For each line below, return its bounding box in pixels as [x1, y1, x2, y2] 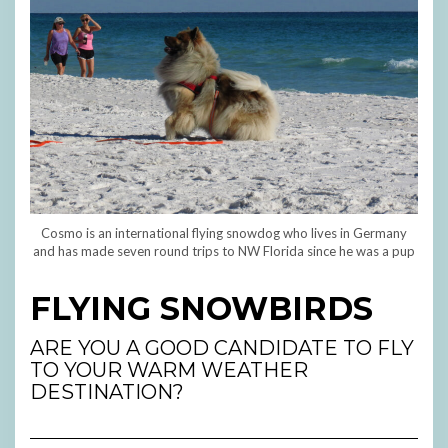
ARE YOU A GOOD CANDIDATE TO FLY [30, 336, 414, 361]
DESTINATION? [30, 380, 184, 405]
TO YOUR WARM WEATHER [30, 358, 308, 383]
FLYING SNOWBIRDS [30, 289, 373, 329]
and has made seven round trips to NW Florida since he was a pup [33, 243, 415, 260]
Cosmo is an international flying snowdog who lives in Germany [41, 225, 407, 242]
